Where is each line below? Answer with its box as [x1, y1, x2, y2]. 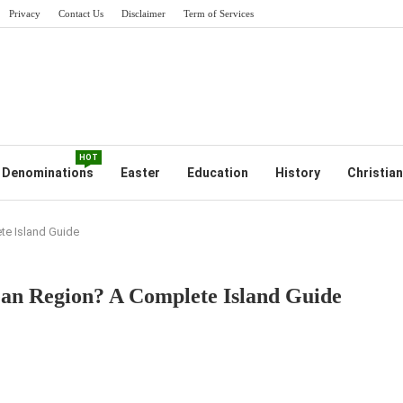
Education [186, 166, 248, 180]
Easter [120, 166, 160, 180]
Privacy [9, 8, 40, 19]
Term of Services [184, 8, 254, 19]
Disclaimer [121, 8, 166, 19]
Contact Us [58, 8, 103, 19]
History [274, 166, 320, 180]
